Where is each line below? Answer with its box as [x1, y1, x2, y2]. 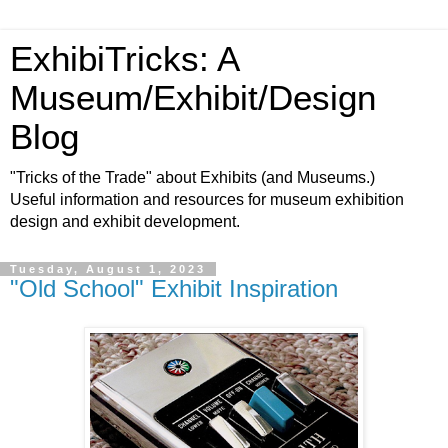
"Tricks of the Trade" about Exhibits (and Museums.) [10, 169, 375, 186]
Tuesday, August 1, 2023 [10, 263, 206, 275]
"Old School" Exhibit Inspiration [10, 275, 338, 302]
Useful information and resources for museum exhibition [10, 191, 404, 208]
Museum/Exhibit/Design [10, 79, 376, 117]
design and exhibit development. [10, 213, 240, 230]
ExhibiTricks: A [10, 40, 238, 78]
